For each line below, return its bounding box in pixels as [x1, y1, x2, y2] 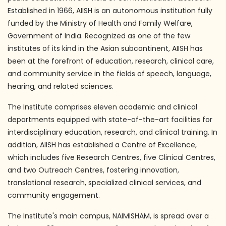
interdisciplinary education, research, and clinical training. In [8, 127, 217, 138]
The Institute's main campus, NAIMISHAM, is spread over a [8, 211, 209, 221]
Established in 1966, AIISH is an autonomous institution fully [8, 6, 212, 16]
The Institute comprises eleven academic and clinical [8, 102, 197, 112]
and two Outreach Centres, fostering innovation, [8, 165, 179, 176]
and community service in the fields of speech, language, [8, 69, 211, 79]
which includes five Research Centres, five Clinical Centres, [8, 152, 215, 163]
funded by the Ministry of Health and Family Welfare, [8, 18, 193, 29]
